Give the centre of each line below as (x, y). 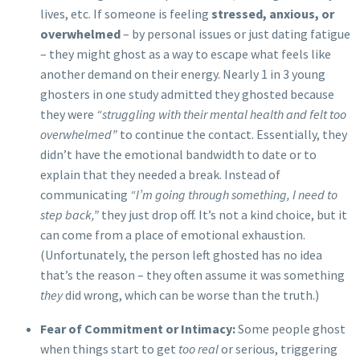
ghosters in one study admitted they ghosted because (187, 94)
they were (68, 114)
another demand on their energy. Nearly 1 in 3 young (183, 74)
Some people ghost (290, 329)
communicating (85, 194)
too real (198, 349)
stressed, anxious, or (273, 13)
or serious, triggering (278, 349)
